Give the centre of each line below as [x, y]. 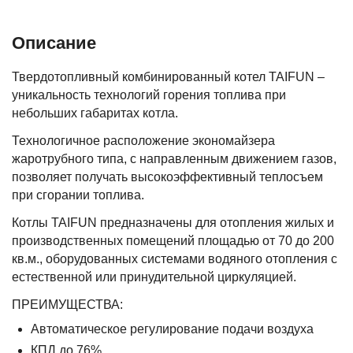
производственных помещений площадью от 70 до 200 [173, 241]
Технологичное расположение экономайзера [144, 141]
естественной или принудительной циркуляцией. [154, 277]
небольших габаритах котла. [95, 113]
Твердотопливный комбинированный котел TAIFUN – [169, 77]
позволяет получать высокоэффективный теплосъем [168, 177]
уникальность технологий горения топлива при [149, 95]
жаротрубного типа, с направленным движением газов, [175, 159]
